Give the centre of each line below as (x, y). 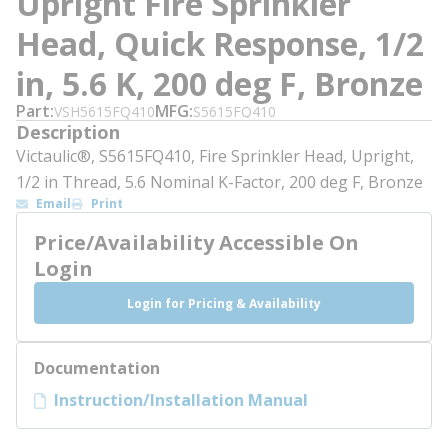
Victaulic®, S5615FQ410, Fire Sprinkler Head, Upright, (215, 156)
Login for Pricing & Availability (224, 303)
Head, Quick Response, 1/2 (220, 43)
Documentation (97, 368)
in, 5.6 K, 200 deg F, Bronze (219, 83)
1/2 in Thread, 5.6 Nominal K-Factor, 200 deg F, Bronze (219, 182)
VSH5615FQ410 (104, 111)
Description (68, 132)
